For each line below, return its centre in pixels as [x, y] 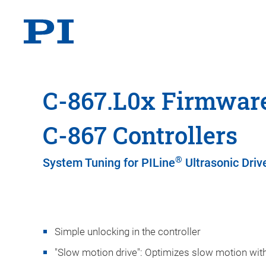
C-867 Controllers [140, 135]
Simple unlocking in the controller [128, 232]
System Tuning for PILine [109, 163]
